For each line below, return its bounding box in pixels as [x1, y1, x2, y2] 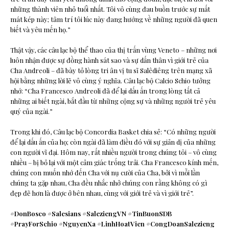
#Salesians [48, 209, 81, 218]
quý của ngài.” [10, 107, 53, 116]
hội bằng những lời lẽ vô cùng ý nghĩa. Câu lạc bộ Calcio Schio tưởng [10, 76, 211, 85]
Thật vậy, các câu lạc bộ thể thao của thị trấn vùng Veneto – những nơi [10, 45, 217, 55]
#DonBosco [10, 209, 46, 218]
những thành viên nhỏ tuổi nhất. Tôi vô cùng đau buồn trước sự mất [10, 5, 210, 14]
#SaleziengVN [82, 209, 126, 218]
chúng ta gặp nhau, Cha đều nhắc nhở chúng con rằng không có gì [10, 178, 207, 188]
